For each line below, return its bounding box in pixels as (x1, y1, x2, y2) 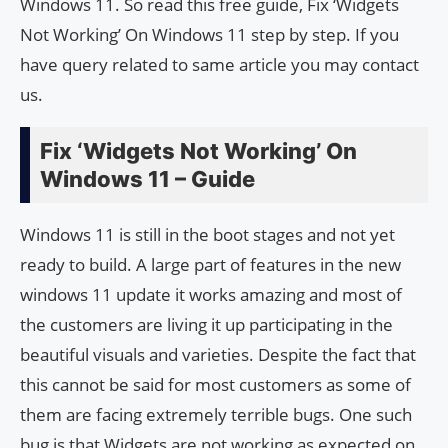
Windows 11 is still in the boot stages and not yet (20, 222, 395, 246)
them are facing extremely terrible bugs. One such (20, 402, 412, 426)
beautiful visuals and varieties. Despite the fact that (20, 342, 416, 366)
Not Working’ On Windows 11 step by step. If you (20, 22, 399, 46)
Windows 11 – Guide (40, 165, 255, 192)
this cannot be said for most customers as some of (20, 372, 411, 396)
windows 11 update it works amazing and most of (20, 282, 402, 306)
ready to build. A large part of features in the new (20, 252, 401, 276)
